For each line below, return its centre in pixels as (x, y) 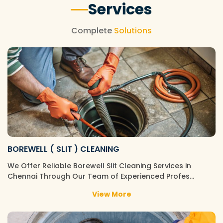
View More (111, 194)
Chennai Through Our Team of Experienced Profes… (101, 176)
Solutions (133, 31)
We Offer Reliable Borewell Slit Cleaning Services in (99, 166)
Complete (93, 31)
